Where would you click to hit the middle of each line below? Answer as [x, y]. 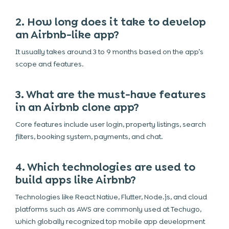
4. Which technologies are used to [105, 167]
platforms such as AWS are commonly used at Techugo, [108, 209]
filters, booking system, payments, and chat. [89, 136]
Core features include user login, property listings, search [111, 124]
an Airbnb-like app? [67, 35]
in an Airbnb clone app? [77, 107]
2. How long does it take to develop [111, 22]
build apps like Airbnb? [76, 180]
